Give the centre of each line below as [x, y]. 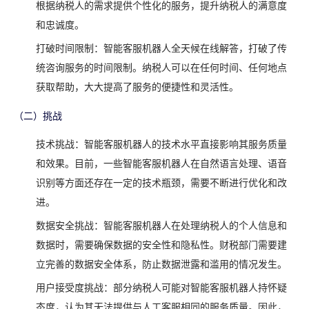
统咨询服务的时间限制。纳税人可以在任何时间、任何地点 [161, 68]
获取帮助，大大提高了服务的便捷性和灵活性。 [137, 88]
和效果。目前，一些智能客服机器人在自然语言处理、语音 [161, 164]
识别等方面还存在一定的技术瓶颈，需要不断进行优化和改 [161, 183]
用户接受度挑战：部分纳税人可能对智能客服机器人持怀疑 [161, 288]
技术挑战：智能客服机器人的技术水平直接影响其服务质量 [161, 145]
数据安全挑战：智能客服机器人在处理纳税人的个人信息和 [161, 226]
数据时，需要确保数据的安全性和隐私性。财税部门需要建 [161, 246]
